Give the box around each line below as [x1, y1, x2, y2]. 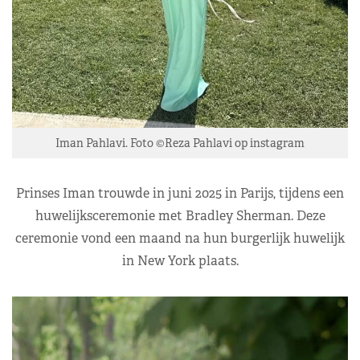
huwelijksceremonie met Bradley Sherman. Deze [35, 207, 325, 224]
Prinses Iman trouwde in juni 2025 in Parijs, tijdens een [16, 184, 344, 202]
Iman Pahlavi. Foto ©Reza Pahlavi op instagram [55, 135, 305, 150]
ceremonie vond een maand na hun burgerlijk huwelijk [15, 229, 345, 247]
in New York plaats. [121, 252, 239, 269]
